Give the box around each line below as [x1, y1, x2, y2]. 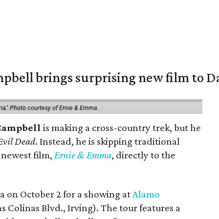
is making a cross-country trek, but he [41, 122, 201, 133]
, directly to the [111, 149, 176, 161]
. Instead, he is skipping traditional [35, 135, 180, 147]
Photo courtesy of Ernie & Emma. [10, 104, 99, 111]
